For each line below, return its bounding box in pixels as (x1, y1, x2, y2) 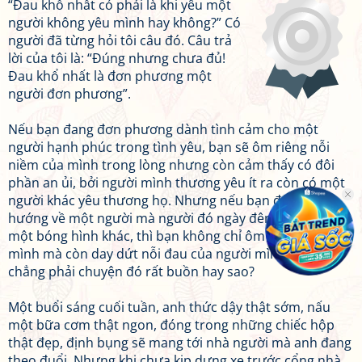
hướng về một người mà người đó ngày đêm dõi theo (8, 209, 330, 227)
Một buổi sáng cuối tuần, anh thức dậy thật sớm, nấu (8, 298, 330, 316)
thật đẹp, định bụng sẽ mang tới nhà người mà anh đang (8, 334, 351, 351)
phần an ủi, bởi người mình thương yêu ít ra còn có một (8, 174, 345, 192)
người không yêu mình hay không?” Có (8, 14, 241, 32)
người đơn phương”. (8, 85, 131, 103)
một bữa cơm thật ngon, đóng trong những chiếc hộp (8, 316, 335, 334)
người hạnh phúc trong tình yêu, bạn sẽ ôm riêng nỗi (8, 138, 330, 156)
